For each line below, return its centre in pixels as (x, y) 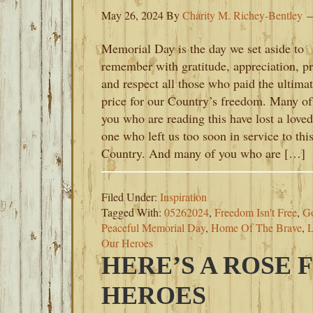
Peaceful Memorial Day (153, 227)
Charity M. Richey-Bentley (242, 15)
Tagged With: (133, 212)
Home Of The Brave (256, 227)
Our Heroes (127, 243)
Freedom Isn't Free (256, 212)
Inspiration (183, 197)
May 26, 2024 (132, 15)
